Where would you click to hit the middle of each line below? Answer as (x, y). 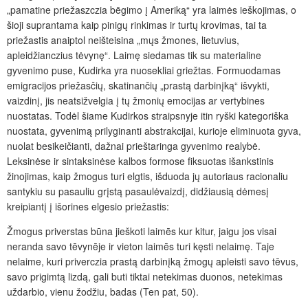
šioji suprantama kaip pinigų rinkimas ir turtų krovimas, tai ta (137, 24)
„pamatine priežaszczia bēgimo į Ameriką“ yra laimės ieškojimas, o (152, 9)
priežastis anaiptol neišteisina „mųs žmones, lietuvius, (123, 40)
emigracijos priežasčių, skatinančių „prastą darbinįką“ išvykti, (138, 85)
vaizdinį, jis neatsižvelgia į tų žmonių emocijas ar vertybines (136, 100)
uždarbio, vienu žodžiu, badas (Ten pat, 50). (103, 291)
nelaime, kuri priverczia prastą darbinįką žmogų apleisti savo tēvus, (153, 261)
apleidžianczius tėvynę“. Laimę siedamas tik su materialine (134, 55)
